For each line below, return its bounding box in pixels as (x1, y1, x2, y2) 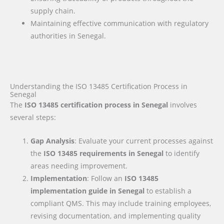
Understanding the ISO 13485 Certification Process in (10, 81, 187, 91)
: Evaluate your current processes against (74, 135, 213, 145)
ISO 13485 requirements (43, 148, 129, 158)
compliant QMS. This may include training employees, (30, 198, 211, 208)
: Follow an (87, 173, 125, 183)
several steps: (10, 112, 56, 122)
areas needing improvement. (30, 160, 128, 170)
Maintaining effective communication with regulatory (30, 18, 209, 28)
